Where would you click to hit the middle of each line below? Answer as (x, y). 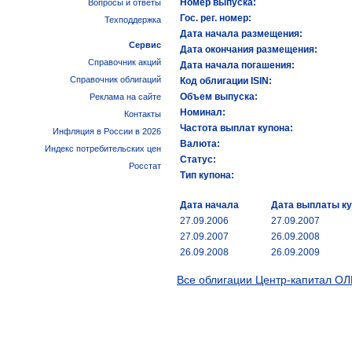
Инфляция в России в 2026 (107, 131)
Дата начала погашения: (237, 65)
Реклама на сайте (125, 97)
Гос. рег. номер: (216, 18)
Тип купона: (207, 175)
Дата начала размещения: (241, 34)
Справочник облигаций (115, 79)
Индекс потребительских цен (103, 148)
